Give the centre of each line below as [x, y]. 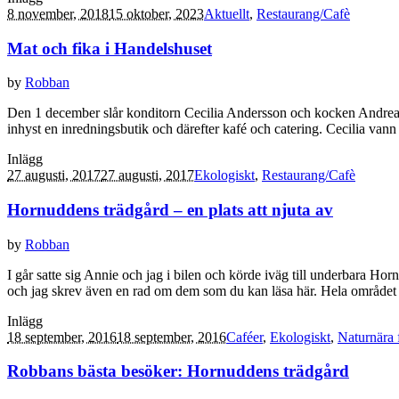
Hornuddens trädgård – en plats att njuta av [170, 210]
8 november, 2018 [58, 13]
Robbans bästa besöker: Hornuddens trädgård [178, 371]
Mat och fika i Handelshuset [110, 48]
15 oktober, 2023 [156, 13]
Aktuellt [227, 13]
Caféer [244, 337]
